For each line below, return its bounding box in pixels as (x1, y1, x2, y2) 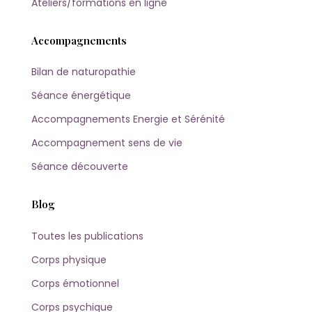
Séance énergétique (31, 88, 131, 103)
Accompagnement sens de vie (31, 136, 182, 150)
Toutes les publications (31, 228, 143, 243)
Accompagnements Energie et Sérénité (31, 112, 225, 127)
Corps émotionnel (31, 276, 119, 290)
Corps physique (31, 252, 107, 267)
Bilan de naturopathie (31, 65, 136, 79)
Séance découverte (31, 159, 128, 174)
